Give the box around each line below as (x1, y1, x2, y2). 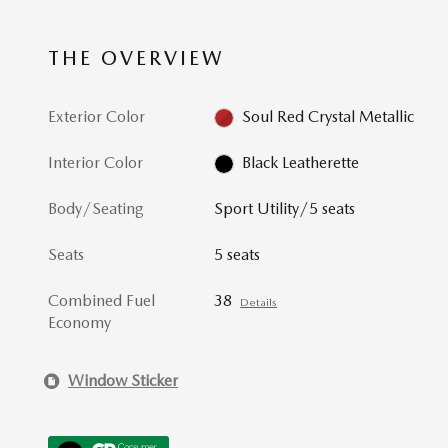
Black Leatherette (242, 153, 360, 173)
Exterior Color (48, 106, 145, 126)
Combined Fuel (48, 291, 155, 311)
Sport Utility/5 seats (214, 199, 356, 219)
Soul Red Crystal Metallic (242, 106, 415, 126)
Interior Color (48, 152, 143, 172)
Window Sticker (68, 371, 178, 391)
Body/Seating (48, 199, 144, 219)
